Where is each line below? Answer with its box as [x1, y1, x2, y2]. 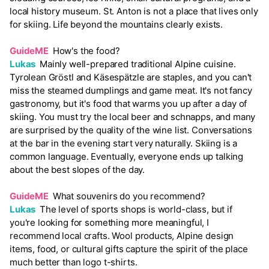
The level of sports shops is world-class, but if [37, 204, 232, 216]
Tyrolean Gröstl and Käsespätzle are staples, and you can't [10, 71, 252, 83]
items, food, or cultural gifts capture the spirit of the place [10, 243, 248, 255]
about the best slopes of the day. [10, 164, 145, 176]
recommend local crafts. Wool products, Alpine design [10, 230, 234, 242]
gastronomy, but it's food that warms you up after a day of [10, 98, 247, 110]
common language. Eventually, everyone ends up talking [10, 151, 244, 163]
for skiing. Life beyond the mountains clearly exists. [10, 19, 223, 31]
